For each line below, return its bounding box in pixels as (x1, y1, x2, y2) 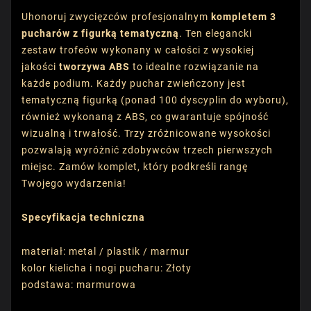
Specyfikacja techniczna (22, 211, 145, 223)
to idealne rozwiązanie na (130, 60, 259, 72)
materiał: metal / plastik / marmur (22, 245, 190, 257)
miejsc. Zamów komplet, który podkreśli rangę (22, 160, 248, 172)
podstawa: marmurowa (22, 278, 136, 290)
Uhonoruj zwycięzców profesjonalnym (22, 10, 211, 22)
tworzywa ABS (59, 60, 130, 72)
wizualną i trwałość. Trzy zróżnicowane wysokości (22, 127, 271, 139)
